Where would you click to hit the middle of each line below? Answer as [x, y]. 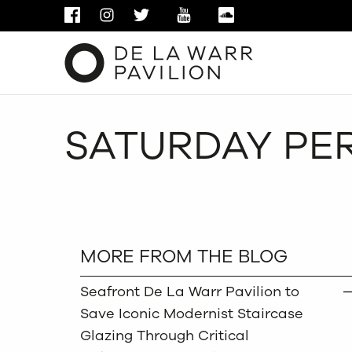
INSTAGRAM [151, 16]
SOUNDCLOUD [279, 16]
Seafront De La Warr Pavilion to [190, 291]
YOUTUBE [221, 16]
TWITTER [176, 16]
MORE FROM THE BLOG [184, 257]
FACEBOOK [114, 16]
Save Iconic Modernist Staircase [192, 313]
